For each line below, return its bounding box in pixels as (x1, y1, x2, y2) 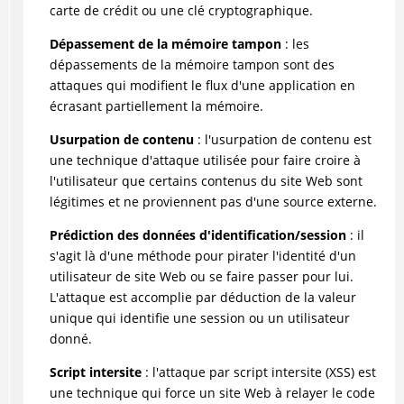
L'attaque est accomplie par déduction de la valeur (49, 288, 356, 306)
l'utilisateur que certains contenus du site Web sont (49, 171, 363, 189)
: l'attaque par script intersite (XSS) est (141, 363, 376, 381)
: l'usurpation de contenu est (193, 130, 372, 148)
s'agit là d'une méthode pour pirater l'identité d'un (49, 246, 356, 264)
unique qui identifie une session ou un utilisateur (49, 308, 350, 326)
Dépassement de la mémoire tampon (49, 34, 281, 52)
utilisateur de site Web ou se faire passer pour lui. (49, 267, 353, 285)
